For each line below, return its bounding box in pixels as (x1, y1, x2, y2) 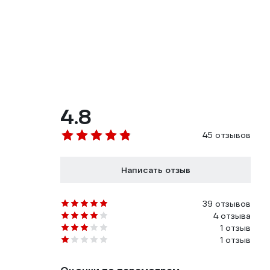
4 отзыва (213, 210, 251, 222)
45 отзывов (202, 130, 251, 141)
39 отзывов (202, 198, 251, 210)
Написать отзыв (121, 165, 190, 176)
